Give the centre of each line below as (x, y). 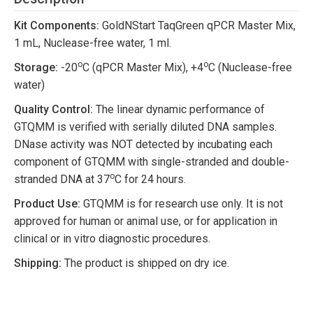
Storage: (36, 68)
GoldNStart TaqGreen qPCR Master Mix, (197, 26)
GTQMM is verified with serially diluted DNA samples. (145, 127)
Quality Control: (53, 110)
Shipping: (38, 263)
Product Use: (47, 204)
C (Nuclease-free (250, 68)
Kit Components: (57, 26)
